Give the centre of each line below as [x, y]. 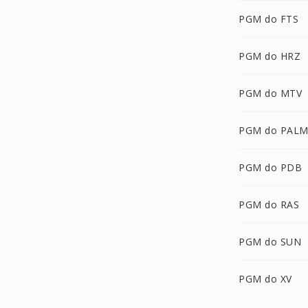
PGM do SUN [270, 242]
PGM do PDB [270, 167]
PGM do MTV [270, 93]
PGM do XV [265, 279]
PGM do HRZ [269, 56]
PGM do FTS [268, 19]
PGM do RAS [269, 205]
